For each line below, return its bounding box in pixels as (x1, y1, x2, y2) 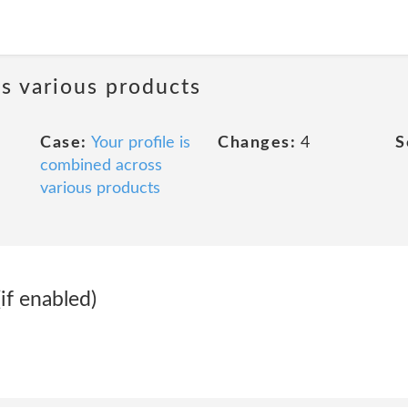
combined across (40, 158, 162, 174)
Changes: (218, 135, 296, 151)
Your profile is (90, 135, 190, 151)
